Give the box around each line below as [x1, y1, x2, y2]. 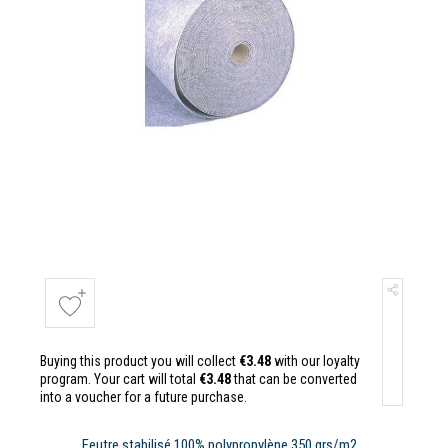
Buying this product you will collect [40, 353, 239, 369]
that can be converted [231, 371, 357, 387]
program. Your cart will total [40, 371, 199, 387]
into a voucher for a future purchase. [40, 389, 247, 405]
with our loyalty [271, 353, 360, 369]
